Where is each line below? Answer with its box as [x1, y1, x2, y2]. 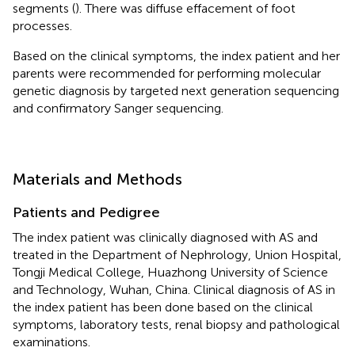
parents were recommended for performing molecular [13, 65, 321, 81]
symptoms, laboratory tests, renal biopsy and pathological [13, 316, 340, 332]
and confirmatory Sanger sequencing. [13, 100, 223, 116]
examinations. [13, 334, 90, 349]
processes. [13, 17, 72, 33]
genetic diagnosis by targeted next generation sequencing [13, 82, 339, 98]
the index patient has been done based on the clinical [13, 299, 313, 315]
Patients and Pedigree [13, 203, 160, 221]
